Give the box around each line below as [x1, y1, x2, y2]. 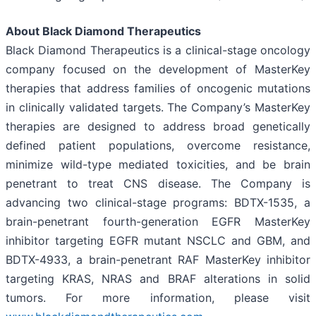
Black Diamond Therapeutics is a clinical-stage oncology [6, 43, 310, 58]
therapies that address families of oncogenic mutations [6, 81, 310, 96]
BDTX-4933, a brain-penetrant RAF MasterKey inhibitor [6, 253, 310, 267]
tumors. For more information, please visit [6, 291, 310, 305]
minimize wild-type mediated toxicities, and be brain [6, 157, 310, 172]
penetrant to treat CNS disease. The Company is [6, 176, 310, 191]
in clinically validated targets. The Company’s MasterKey [6, 100, 310, 115]
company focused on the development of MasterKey [6, 62, 310, 77]
